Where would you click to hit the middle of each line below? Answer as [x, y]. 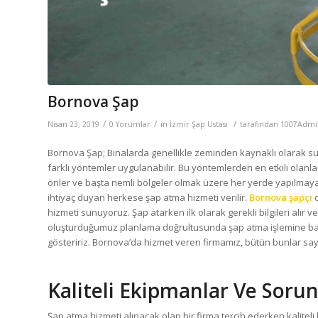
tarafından [260, 124]
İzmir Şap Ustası [199, 124]
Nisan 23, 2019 [73, 124]
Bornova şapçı [282, 197]
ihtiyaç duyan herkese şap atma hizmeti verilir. [148, 197]
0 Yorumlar [130, 124]
